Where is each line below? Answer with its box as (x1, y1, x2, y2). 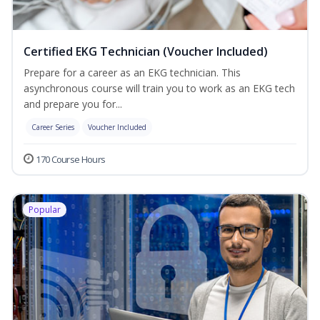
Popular (29, 204, 61, 216)
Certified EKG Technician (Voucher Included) (24, 44, 268, 60)
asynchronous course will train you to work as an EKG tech (24, 81, 295, 96)
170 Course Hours (36, 153, 106, 166)
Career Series (31, 122, 74, 133)
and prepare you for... (24, 97, 122, 111)
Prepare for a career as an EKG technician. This (24, 66, 241, 80)
